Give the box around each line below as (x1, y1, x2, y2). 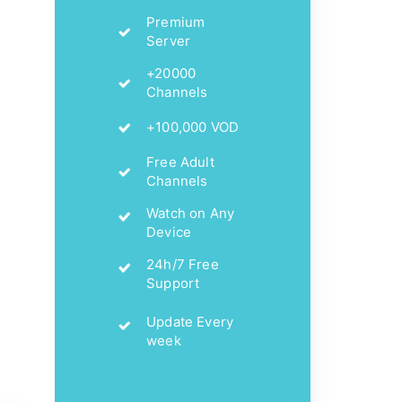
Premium (146, 13, 205, 31)
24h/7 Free (146, 255, 219, 273)
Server (146, 31, 191, 49)
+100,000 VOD (146, 118, 240, 135)
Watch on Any (146, 204, 235, 222)
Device (146, 223, 192, 240)
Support (146, 274, 200, 292)
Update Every (146, 313, 234, 331)
